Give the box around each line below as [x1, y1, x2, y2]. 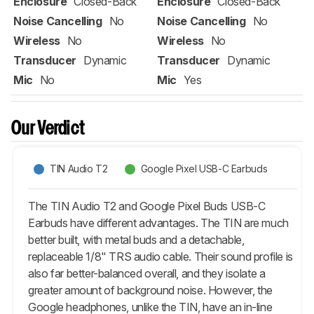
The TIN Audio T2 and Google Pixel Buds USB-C [28, 198, 266, 213]
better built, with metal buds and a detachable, [28, 232, 245, 247]
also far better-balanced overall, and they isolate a [28, 266, 266, 280]
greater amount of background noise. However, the [28, 282, 273, 297]
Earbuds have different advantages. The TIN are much [28, 215, 289, 230]
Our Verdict [11, 120, 86, 138]
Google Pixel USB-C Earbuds [140, 163, 268, 175]
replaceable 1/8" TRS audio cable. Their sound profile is [28, 249, 293, 264]
